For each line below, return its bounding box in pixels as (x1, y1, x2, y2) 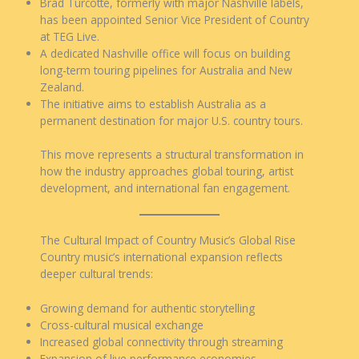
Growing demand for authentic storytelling (40, 300, 255, 316)
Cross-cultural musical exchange (40, 317, 204, 333)
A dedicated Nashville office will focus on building (40, 46, 290, 62)
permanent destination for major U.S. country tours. (40, 113, 303, 129)
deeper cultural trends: (40, 265, 153, 281)
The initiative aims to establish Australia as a (40, 96, 266, 112)
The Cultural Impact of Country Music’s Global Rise (40, 232, 296, 248)
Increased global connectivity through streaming (40, 333, 283, 349)
